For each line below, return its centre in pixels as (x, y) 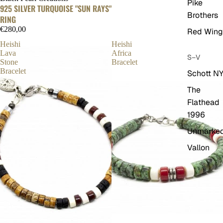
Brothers (203, 15)
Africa (121, 53)
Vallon (198, 148)
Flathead (203, 103)
